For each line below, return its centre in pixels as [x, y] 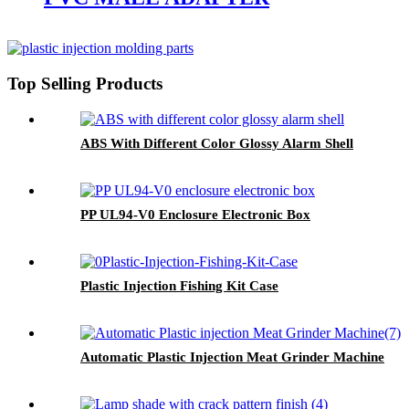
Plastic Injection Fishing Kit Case [179, 285]
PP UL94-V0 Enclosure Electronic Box [195, 214]
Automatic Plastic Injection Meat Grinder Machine [232, 357]
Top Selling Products [85, 84]
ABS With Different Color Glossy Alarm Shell [217, 143]
